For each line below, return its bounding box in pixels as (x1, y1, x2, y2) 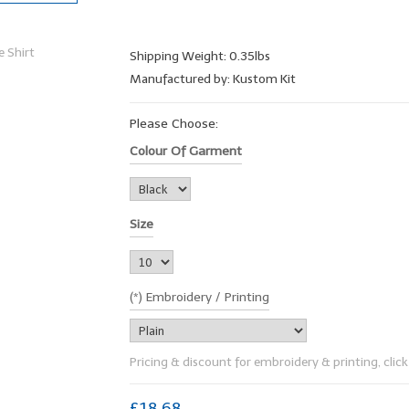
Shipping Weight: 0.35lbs (129, 47, 270, 64)
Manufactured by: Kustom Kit (129, 70, 296, 87)
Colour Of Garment (129, 142, 242, 159)
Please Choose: (129, 115, 218, 131)
